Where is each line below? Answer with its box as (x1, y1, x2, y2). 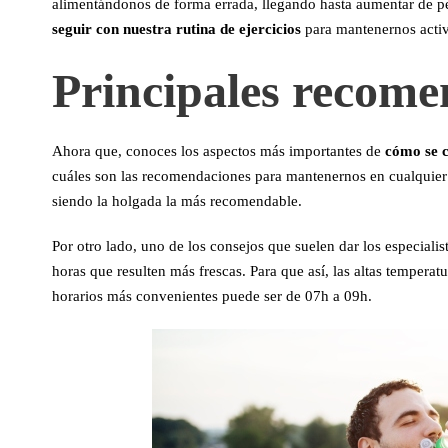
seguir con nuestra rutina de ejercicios (52, 21, 301, 37)
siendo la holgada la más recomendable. (52, 193, 302, 209)
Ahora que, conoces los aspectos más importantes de (52, 143, 385, 159)
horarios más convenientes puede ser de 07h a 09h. (52, 288, 372, 304)
